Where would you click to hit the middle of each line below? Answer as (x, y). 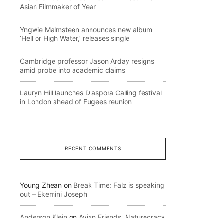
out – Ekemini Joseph (54, 194)
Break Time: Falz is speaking (119, 185)
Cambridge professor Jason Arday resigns (87, 61)
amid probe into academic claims (73, 70)
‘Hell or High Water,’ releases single (75, 38)
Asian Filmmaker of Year (58, 7)
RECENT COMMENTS (93, 148)
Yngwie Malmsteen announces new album (86, 29)
